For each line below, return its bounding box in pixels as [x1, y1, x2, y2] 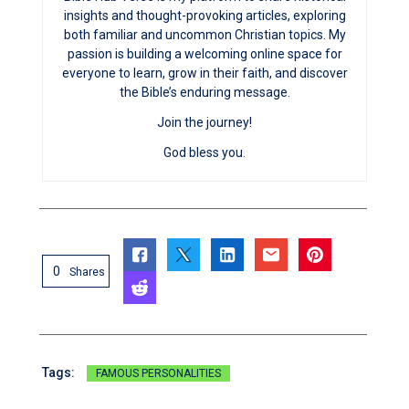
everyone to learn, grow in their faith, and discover [61, 66, 348, 81]
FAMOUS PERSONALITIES [96, 366, 221, 380]
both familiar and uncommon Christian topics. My [63, 27, 346, 43]
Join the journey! [157, 115, 252, 131]
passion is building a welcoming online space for [67, 47, 342, 62]
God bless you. [163, 145, 246, 161]
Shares [69, 266, 105, 279]
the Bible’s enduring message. [119, 85, 290, 100]
